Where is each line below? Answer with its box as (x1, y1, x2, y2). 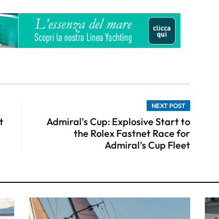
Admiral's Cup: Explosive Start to (46, 115, 190, 128)
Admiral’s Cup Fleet (105, 138, 190, 151)
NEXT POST (152, 101, 185, 109)
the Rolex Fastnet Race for (74, 127, 190, 139)
